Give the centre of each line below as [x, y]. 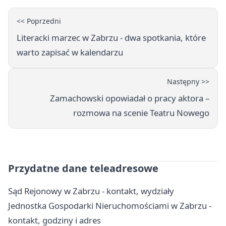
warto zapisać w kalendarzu [70, 52]
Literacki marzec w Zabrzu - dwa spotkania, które [111, 37]
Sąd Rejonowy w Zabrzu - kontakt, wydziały [91, 191]
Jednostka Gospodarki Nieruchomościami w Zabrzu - [110, 205]
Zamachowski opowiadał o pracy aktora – [130, 98]
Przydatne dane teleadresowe [83, 168]
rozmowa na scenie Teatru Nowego [141, 112]
